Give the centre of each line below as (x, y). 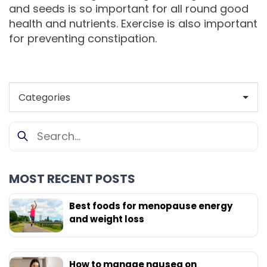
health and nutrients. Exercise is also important (133, 23)
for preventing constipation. (83, 38)
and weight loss (107, 219)
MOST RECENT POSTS (72, 179)
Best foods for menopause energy (151, 206)
